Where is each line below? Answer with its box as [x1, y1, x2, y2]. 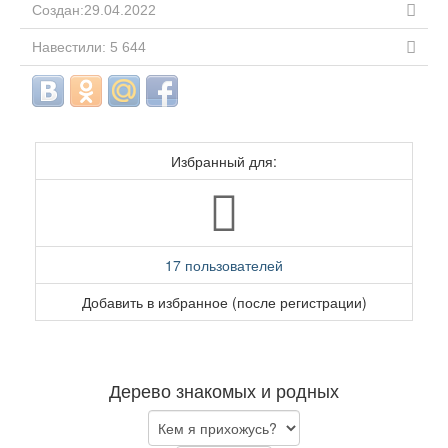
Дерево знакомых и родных [109, 377, 339, 403]
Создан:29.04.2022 [32, 2, 156, 18]
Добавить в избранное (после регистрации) [81, 292, 367, 312]
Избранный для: [171, 151, 277, 171]
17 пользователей [165, 255, 283, 275]
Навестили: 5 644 [32, 39, 146, 55]
